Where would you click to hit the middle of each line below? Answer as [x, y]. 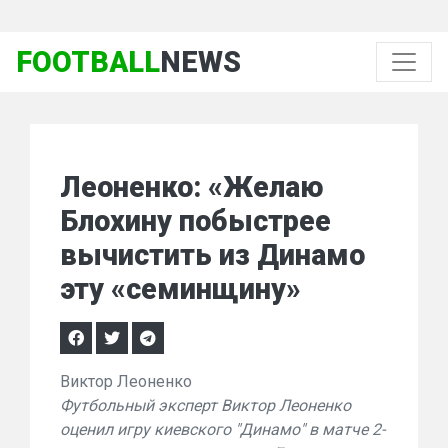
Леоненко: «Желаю [192, 187]
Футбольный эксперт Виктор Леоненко [205, 405]
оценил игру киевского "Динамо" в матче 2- [222, 429]
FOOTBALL [88, 62]
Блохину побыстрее [195, 221]
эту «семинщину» [180, 289]
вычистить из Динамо [212, 255]
